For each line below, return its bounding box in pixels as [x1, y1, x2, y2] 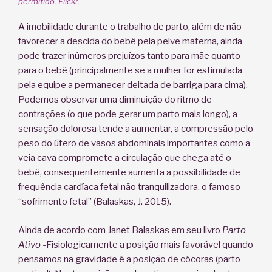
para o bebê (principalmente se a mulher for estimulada [18, 65, 242, 76]
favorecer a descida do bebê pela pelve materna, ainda [18, 36, 242, 47]
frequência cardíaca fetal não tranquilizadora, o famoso [18, 182, 240, 193]
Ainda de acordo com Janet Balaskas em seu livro [18, 224, 222, 236]
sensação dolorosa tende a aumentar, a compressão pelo [18, 123, 253, 135]
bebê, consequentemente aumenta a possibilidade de [18, 167, 240, 178]
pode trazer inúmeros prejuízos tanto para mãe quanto [18, 50, 240, 62]
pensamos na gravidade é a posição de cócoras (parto [18, 253, 240, 265]
